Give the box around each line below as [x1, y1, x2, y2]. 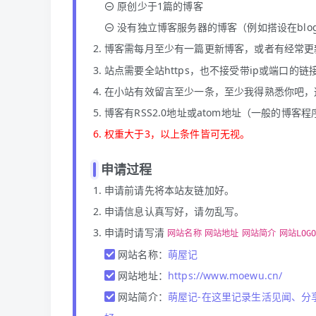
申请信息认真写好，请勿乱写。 [104, 205, 245, 218]
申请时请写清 [104, 226, 168, 239]
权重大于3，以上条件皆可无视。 [104, 127, 250, 140]
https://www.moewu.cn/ [167, 269, 283, 282]
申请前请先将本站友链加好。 [104, 183, 235, 197]
